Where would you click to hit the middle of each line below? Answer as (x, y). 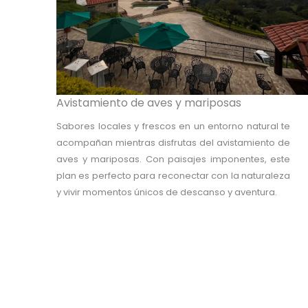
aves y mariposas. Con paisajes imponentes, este (173, 159)
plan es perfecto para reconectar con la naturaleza (173, 176)
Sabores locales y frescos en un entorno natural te (173, 126)
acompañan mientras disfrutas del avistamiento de (173, 143)
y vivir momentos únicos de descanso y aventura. (167, 192)
